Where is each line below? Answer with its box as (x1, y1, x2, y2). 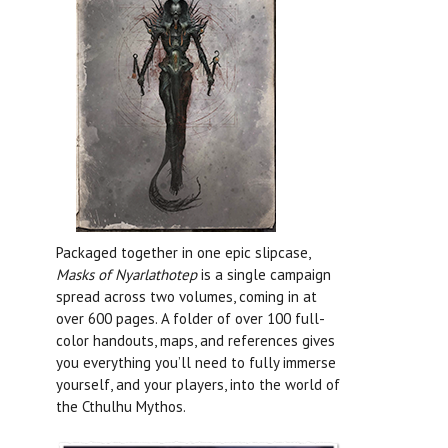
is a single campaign (197, 265, 331, 285)
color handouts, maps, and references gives (56, 331, 335, 351)
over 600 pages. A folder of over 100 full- (56, 309, 325, 329)
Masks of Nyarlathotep (56, 265, 197, 285)
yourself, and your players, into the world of (56, 375, 340, 395)
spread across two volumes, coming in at (56, 287, 317, 307)
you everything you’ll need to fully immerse (56, 353, 336, 373)
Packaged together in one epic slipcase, (56, 243, 310, 263)
